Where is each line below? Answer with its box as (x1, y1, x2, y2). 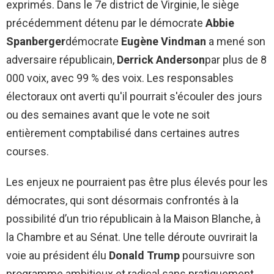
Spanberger (6, 34, 65, 48)
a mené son (206, 34, 265, 48)
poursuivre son (180, 248, 255, 262)
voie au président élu (6, 248, 109, 262)
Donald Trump (109, 248, 180, 262)
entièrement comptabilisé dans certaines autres (6, 126, 240, 139)
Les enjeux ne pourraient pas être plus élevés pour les (6, 175, 268, 188)
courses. (6, 144, 49, 158)
